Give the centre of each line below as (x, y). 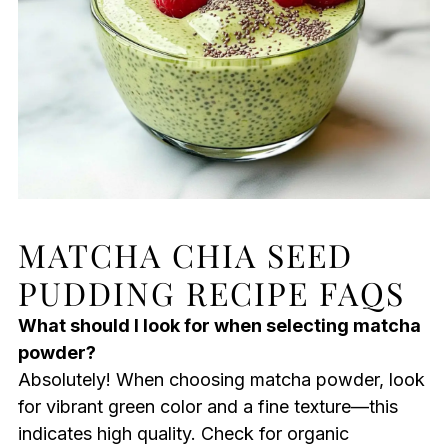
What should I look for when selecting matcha (219, 325)
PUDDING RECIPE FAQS (211, 292)
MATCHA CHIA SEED (185, 254)
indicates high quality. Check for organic (183, 433)
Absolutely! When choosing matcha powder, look (221, 379)
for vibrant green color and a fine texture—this (207, 406)
